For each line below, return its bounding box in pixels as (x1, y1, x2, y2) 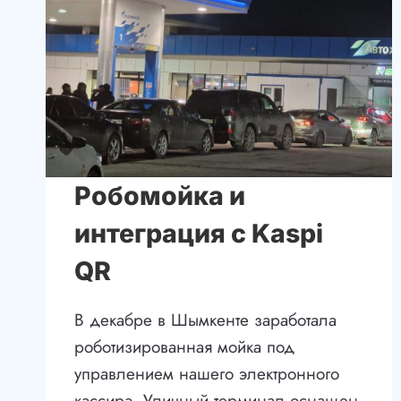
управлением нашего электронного (74, 362, 339, 387)
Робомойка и (74, 180, 245, 212)
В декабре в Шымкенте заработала (74, 308, 337, 333)
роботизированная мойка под (74, 335, 294, 360)
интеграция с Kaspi (74, 218, 323, 250)
